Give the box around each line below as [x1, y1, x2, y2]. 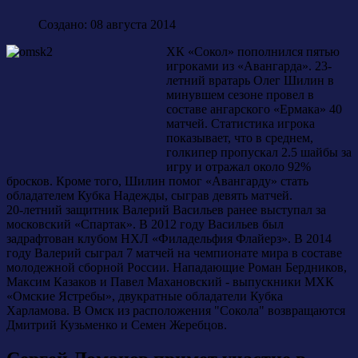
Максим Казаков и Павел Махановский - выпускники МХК [6, 275, 334, 289]
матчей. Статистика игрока [166, 117, 315, 131]
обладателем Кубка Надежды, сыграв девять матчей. [6, 189, 292, 203]
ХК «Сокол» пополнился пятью [166, 45, 340, 59]
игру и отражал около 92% [166, 160, 311, 174]
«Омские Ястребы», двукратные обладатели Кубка [6, 289, 283, 304]
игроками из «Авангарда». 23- [166, 59, 332, 74]
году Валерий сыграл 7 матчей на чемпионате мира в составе [6, 246, 342, 261]
